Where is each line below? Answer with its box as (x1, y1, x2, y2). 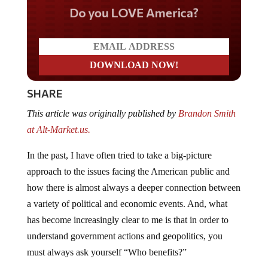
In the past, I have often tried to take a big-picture (26, 150, 212, 160)
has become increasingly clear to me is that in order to (26, 214, 229, 225)
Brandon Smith (178, 108, 236, 118)
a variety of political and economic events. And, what (26, 198, 227, 209)
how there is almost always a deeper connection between (26, 182, 240, 193)
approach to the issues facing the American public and (26, 166, 230, 176)
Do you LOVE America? (53, 2, 215, 22)
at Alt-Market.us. (26, 124, 93, 135)
